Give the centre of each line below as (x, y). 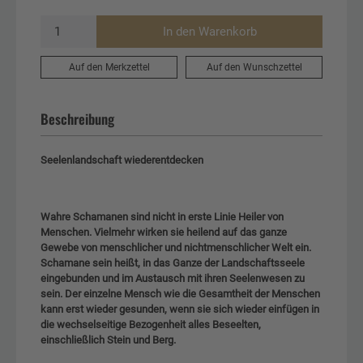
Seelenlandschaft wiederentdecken (122, 160)
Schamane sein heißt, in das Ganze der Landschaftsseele (173, 263)
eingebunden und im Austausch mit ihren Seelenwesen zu (173, 278)
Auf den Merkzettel (109, 66)
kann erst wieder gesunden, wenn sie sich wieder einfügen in (180, 309)
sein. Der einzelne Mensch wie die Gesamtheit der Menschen (180, 293)
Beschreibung (77, 118)
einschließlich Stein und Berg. (108, 340)
